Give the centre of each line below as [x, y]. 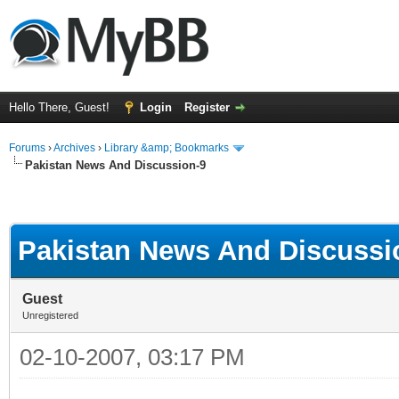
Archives [74, 148]
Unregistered [50, 315]
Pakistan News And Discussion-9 [115, 165]
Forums [27, 148]
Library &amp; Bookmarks [167, 148]
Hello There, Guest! [61, 107]
